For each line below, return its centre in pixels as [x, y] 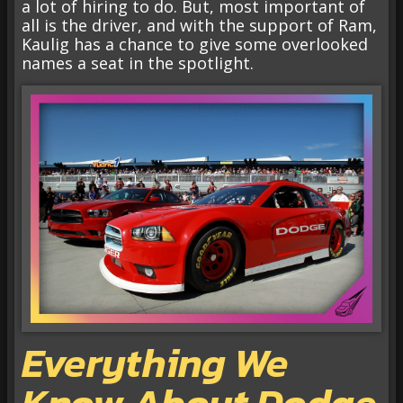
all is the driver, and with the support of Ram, [199, 25]
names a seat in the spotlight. [138, 63]
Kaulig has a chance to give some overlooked [195, 44]
